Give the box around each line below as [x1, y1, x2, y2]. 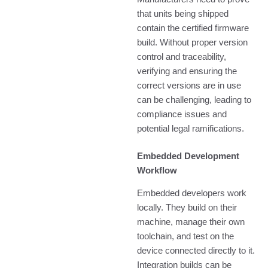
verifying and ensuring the [137, 66, 237, 76]
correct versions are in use [137, 80, 242, 90]
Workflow [137, 165, 178, 175]
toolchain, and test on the [137, 232, 234, 242]
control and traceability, [137, 51, 227, 62]
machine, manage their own [137, 217, 245, 227]
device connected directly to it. [137, 246, 255, 256]
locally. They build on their [137, 203, 237, 213]
